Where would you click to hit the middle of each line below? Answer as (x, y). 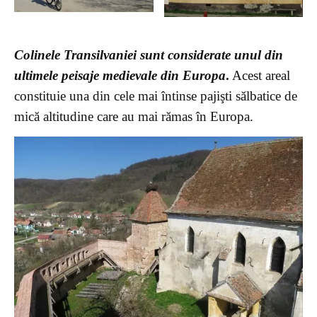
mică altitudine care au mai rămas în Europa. (134, 116)
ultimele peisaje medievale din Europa (120, 75)
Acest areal (260, 75)
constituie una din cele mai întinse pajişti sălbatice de (156, 96)
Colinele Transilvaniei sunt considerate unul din (149, 54)
